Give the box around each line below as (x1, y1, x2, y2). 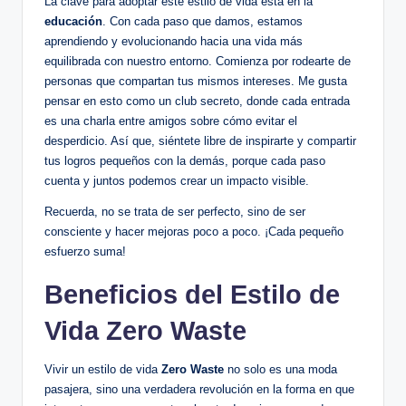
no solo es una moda (224, 362, 337, 376)
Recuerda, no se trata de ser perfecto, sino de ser (44, 204, 305, 218)
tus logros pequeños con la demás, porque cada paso (44, 153, 325, 168)
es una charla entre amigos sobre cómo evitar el (44, 113, 297, 128)
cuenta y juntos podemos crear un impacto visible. (44, 173, 309, 188)
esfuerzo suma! (44, 244, 126, 258)
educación (44, 14, 102, 28)
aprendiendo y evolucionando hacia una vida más (44, 34, 303, 48)
